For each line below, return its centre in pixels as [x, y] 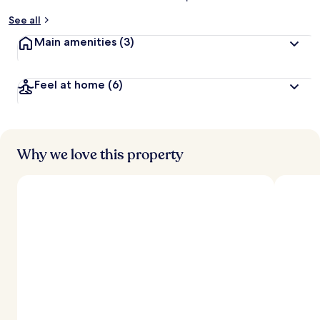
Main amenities [75, 42]
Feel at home [70, 85]
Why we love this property [100, 155]
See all [25, 20]
